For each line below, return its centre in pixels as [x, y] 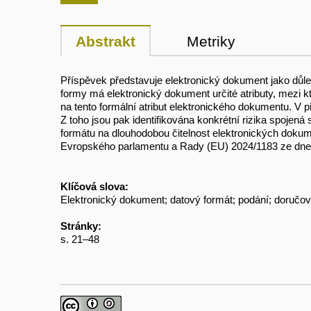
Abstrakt [106, 42]
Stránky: [81, 226]
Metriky [211, 42]
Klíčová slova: [94, 186]
